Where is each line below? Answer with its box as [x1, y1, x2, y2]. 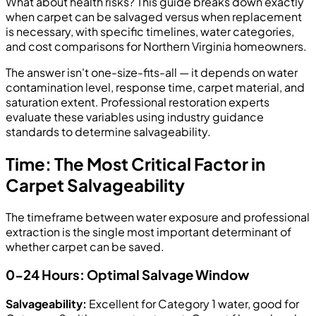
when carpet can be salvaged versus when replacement [6, 8, 302, 24]
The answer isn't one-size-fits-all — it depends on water [6, 64, 298, 80]
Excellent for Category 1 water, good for [87, 296, 299, 311]
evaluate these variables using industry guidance [6, 109, 264, 124]
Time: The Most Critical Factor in [6, 152, 265, 174]
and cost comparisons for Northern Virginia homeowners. [6, 38, 307, 54]
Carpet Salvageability [6, 174, 185, 195]
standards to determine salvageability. [6, 123, 211, 139]
